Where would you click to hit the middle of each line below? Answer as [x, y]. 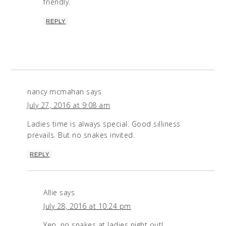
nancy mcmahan [56, 92]
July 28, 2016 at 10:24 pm [87, 206]
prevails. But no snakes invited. [81, 135]
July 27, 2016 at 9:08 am [69, 105]
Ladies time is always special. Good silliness [104, 124]
